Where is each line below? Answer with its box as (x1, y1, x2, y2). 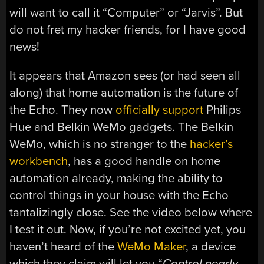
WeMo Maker (117, 239, 186, 254)
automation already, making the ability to (9, 170, 223, 186)
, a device (186, 239, 236, 254)
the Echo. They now (9, 102, 116, 117)
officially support (115, 102, 204, 117)
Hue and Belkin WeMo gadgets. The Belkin (9, 119, 234, 134)
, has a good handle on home (68, 153, 221, 169)
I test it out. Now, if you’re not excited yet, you (9, 222, 246, 237)
